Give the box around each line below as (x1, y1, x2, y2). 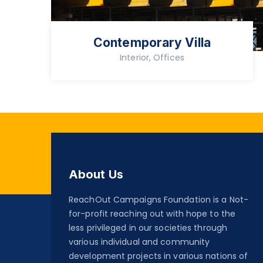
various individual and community (69, 236, 210, 248)
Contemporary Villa (93, 35, 211, 50)
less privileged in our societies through (69, 222, 228, 234)
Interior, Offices (120, 52, 184, 64)
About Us (69, 167, 123, 182)
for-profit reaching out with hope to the (69, 208, 236, 220)
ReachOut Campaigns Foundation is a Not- (69, 194, 248, 206)
